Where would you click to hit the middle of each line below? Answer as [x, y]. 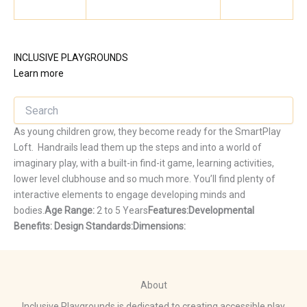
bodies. [29, 211]
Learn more [39, 73]
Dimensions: [159, 226]
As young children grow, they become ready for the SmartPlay [147, 132]
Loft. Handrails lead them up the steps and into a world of [138, 148]
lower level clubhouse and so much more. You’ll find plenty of [145, 179]
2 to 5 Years [122, 211]
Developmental [221, 211]
